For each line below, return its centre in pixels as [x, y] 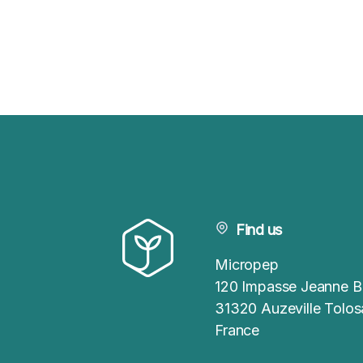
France [237, 330]
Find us [259, 230]
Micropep [247, 265]
